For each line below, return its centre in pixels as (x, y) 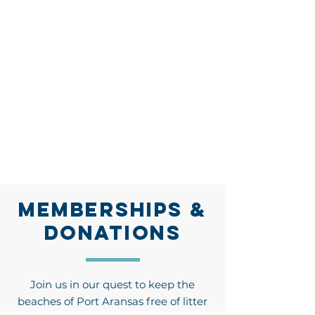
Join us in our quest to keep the (112, 284)
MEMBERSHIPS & (112, 210)
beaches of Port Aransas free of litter (112, 301)
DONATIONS (112, 233)
